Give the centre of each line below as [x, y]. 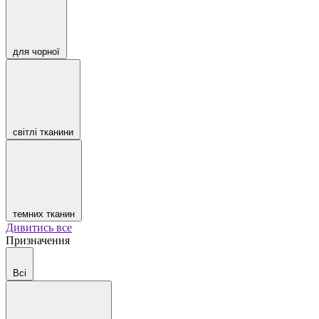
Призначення [38, 240]
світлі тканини [43, 132]
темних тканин [44, 214]
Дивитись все [39, 228]
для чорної [36, 52]
